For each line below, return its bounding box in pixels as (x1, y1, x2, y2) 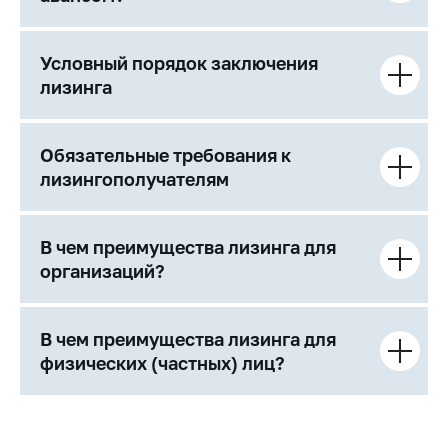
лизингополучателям (40, 168, 229, 190)
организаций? (40, 260, 165, 282)
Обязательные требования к (40, 144, 291, 166)
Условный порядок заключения (40, 52, 318, 74)
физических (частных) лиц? (40, 352, 285, 374)
